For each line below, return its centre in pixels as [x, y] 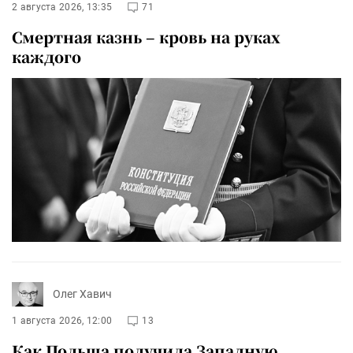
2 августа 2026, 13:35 [62, 7]
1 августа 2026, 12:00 [62, 320]
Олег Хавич [82, 294]
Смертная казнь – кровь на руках [146, 37]
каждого [46, 57]
